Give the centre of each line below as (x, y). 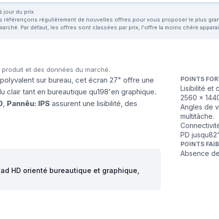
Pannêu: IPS (28, 103)
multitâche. (197, 116)
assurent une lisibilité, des (94, 103)
